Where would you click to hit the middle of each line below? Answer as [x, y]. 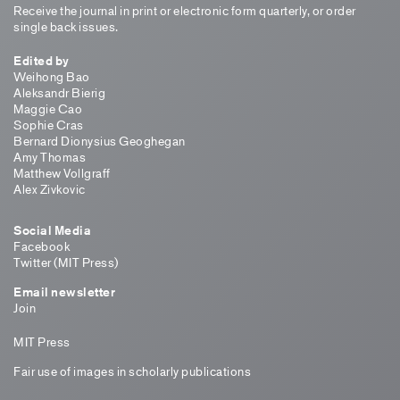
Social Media [52, 230]
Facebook [42, 246]
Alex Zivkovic [50, 188]
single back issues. [66, 26]
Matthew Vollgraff [62, 172]
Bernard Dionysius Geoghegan [100, 140]
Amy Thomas [50, 156]
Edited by [42, 60]
